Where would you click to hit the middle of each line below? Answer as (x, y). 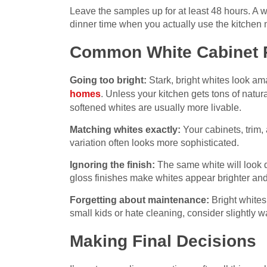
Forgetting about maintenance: (139, 200)
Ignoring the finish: (112, 165)
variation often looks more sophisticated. (154, 143)
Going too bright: (108, 80)
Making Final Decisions (163, 241)
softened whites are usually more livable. (156, 108)
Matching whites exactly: (125, 130)
